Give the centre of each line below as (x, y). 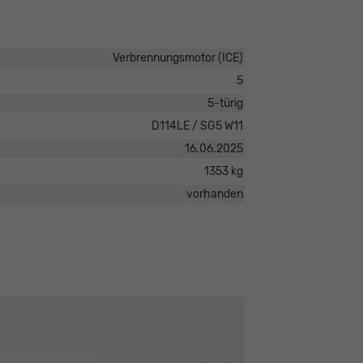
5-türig (225, 104)
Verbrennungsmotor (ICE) (177, 58)
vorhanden (214, 194)
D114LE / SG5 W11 (197, 126)
